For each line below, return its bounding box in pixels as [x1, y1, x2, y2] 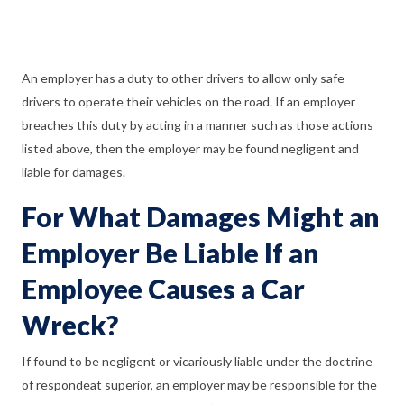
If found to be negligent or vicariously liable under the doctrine [22, 353, 372, 369]
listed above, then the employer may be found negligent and [22, 141, 359, 156]
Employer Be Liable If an [22, 236, 319, 269]
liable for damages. [22, 164, 125, 179]
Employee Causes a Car [22, 272, 305, 305]
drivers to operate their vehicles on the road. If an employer [22, 94, 355, 109]
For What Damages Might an [22, 200, 380, 233]
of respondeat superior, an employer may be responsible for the [22, 377, 377, 392]
